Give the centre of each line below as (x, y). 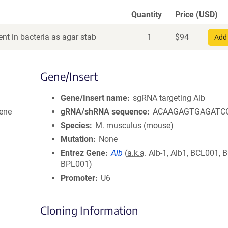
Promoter (78, 178)
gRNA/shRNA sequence (104, 112)
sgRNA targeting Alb (169, 98)
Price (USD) (196, 15)
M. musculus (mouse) (135, 125)
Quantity (147, 15)
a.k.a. (137, 153)
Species (75, 125)
